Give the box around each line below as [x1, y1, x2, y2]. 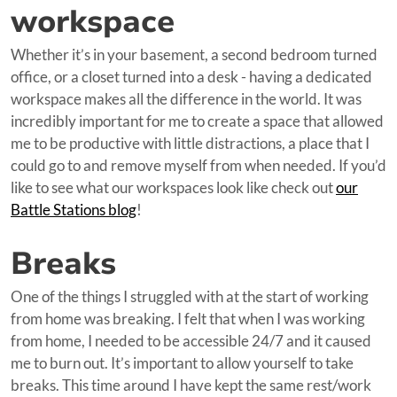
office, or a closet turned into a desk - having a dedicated [11, 66, 372, 86]
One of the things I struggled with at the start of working [11, 286, 369, 306]
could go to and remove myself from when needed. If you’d [11, 155, 386, 175]
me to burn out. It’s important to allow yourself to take [11, 353, 354, 372]
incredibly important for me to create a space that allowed [11, 111, 384, 130]
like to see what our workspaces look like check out [11, 177, 336, 197]
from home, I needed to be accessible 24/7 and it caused [11, 331, 371, 350]
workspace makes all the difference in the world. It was [11, 89, 362, 108]
